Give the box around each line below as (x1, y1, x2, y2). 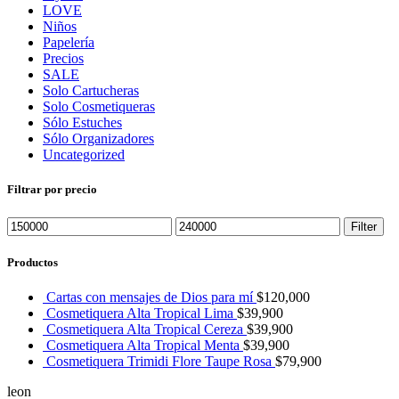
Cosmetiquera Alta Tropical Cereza (46, 321, 247, 337)
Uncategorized (43, 147, 125, 163)
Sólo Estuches (43, 115, 122, 131)
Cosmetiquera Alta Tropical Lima (46, 305, 237, 321)
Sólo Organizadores (43, 131, 154, 147)
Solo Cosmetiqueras (43, 99, 155, 115)
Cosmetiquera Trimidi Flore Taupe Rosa (46, 353, 275, 369)
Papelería (43, 35, 94, 51)
